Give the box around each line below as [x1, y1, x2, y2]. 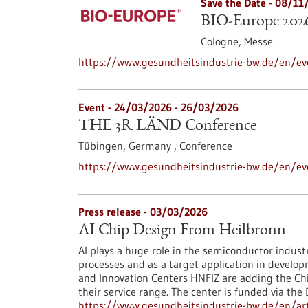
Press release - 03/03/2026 [78, 205, 208, 219]
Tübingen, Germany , [78, 139, 179, 153]
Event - [78, 100, 114, 114]
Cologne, [200, 34, 244, 48]
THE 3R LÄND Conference [78, 118, 256, 135]
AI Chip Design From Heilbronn [78, 223, 286, 239]
